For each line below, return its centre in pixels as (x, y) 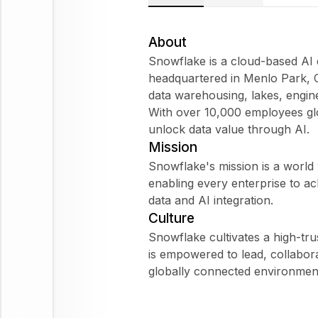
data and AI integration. (211, 200)
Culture (171, 218)
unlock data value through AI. (229, 129)
